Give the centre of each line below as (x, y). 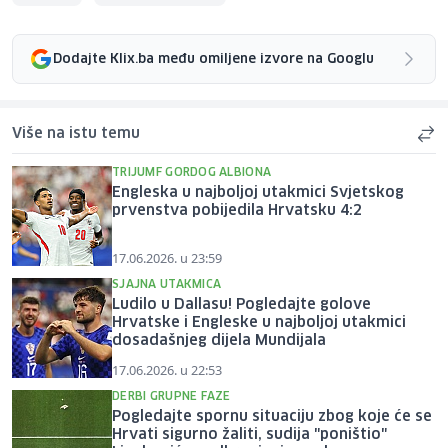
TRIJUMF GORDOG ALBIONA (192, 173)
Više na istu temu (76, 134)
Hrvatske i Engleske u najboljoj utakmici (259, 323)
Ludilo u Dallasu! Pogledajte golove (241, 305)
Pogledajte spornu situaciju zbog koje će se (272, 417)
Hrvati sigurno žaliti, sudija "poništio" (249, 435)
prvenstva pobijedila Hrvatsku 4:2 (237, 211)
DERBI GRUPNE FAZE (171, 397)
